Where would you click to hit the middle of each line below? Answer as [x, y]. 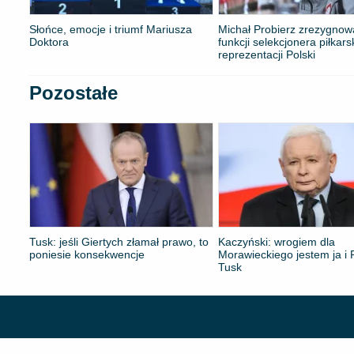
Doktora [49, 42]
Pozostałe [73, 93]
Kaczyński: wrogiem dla [277, 241]
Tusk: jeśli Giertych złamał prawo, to [119, 241]
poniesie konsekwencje [87, 254]
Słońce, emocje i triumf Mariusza [111, 30]
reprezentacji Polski [267, 55]
